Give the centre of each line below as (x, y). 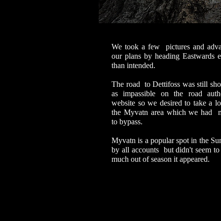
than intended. (133, 65)
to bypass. (127, 122)
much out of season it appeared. (161, 159)
